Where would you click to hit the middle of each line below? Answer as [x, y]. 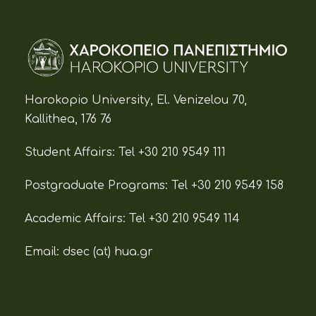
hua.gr [134, 251]
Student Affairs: [72, 152]
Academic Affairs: [77, 218]
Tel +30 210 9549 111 [172, 152]
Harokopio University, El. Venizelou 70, [136, 100]
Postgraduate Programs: [98, 185]
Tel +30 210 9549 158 [227, 185]
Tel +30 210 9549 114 [184, 218]
